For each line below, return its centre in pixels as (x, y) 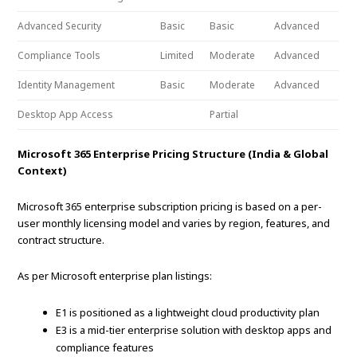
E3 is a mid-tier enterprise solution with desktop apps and (194, 330)
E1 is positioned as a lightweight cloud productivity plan (188, 313)
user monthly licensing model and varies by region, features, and (174, 224)
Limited (177, 56)
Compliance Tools (59, 56)
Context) (43, 171)
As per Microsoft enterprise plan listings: (115, 276)
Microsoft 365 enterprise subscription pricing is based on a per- (170, 207)
